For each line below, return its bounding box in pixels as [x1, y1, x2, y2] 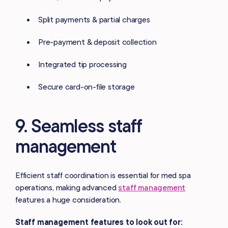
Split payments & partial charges [38, 14, 150, 25]
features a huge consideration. [15, 194, 122, 205]
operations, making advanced [15, 182, 119, 193]
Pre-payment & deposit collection [38, 37, 157, 47]
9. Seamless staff [15, 114, 142, 137]
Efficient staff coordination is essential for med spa [15, 170, 191, 181]
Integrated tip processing [38, 59, 127, 70]
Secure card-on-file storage [38, 81, 135, 92]
